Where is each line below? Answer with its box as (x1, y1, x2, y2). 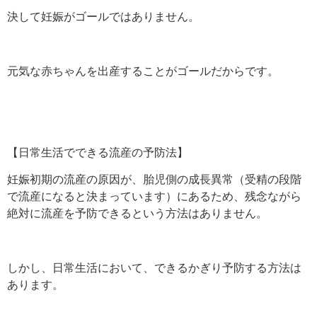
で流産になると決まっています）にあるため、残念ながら (7, 189, 301, 204)
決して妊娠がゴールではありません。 (7, 9, 200, 24)
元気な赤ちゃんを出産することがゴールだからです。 (7, 63, 279, 78)
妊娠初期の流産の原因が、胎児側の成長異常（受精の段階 (7, 172, 301, 187)
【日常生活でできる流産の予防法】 (7, 145, 188, 160)
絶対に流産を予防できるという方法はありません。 (7, 206, 267, 221)
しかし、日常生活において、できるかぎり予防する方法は (7, 260, 301, 275)
